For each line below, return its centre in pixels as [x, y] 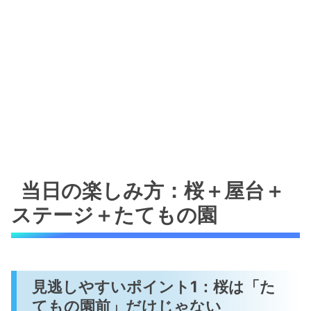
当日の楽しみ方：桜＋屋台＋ [153, 190]
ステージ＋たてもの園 [114, 215]
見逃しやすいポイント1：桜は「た [154, 286]
